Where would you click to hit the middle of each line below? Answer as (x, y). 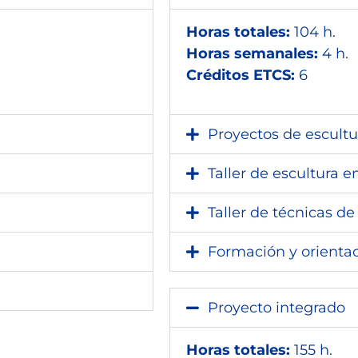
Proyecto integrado (276, 308)
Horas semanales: (252, 54)
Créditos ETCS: (241, 75)
